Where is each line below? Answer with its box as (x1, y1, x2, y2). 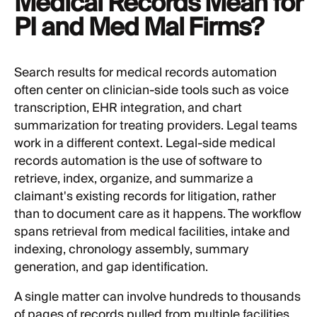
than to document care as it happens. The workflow (14, 203, 301, 225)
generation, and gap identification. (14, 256, 208, 278)
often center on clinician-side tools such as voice (14, 79, 289, 101)
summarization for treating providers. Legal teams (14, 115, 297, 137)
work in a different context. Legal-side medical (14, 132, 275, 154)
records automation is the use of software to (14, 150, 262, 172)
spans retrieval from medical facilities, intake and (14, 221, 290, 243)
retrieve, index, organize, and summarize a (14, 168, 253, 190)
